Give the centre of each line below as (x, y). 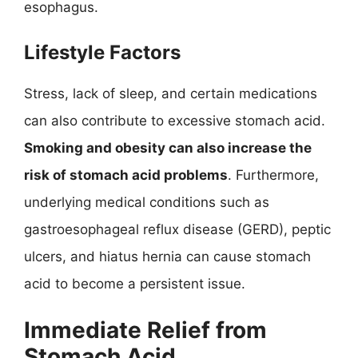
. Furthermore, (273, 175)
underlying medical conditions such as (147, 202)
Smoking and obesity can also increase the (168, 147)
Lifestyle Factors (102, 52)
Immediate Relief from (145, 330)
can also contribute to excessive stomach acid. (175, 120)
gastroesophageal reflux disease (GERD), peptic (177, 229)
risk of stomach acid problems (126, 175)
